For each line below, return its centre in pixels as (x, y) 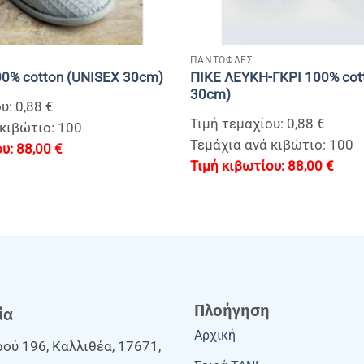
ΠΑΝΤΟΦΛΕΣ (221, 60)
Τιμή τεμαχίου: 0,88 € (257, 123)
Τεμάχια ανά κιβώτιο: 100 (271, 145)
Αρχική (215, 335)
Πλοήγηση (232, 310)
